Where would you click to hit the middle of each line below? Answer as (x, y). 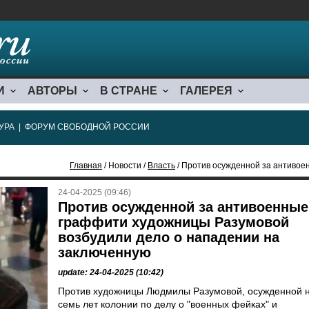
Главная (86, 166)
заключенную (104, 252)
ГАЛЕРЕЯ (206, 91)
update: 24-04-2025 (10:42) (111, 272)
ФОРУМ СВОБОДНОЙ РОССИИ (87, 127)
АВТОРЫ (52, 91)
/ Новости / (125, 166)
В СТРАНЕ (129, 91)
